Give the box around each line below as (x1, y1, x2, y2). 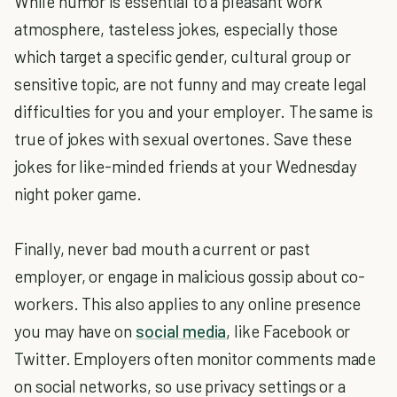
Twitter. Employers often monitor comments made (14, 348, 377, 369)
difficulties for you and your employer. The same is (14, 101, 374, 121)
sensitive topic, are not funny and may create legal (14, 74, 368, 94)
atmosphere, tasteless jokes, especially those (14, 19, 339, 39)
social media (136, 321, 227, 341)
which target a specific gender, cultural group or (14, 46, 352, 66)
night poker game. (14, 183, 143, 204)
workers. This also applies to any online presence (14, 293, 362, 314)
